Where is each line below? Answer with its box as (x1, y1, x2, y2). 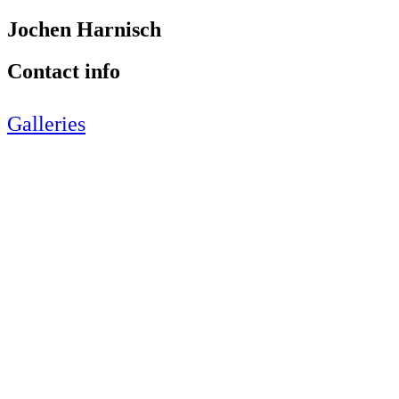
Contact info (7, 59, 120, 83)
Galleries (7, 111, 85, 135)
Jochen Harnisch (7, 17, 161, 41)
